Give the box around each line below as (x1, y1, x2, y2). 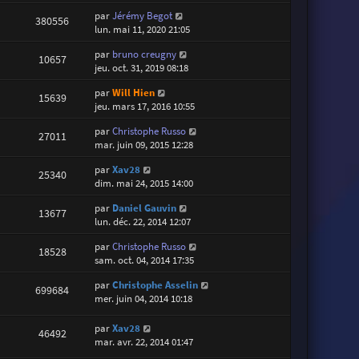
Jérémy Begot (112, 9, 173, 23)
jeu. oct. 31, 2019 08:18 (95, 61, 189, 75)
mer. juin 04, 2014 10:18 (95, 292, 193, 306)
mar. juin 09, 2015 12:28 (95, 138, 194, 152)
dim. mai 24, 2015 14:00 (95, 176, 194, 191)
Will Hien (112, 86, 155, 100)
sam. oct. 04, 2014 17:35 (95, 253, 195, 268)
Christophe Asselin (112, 278, 199, 292)
